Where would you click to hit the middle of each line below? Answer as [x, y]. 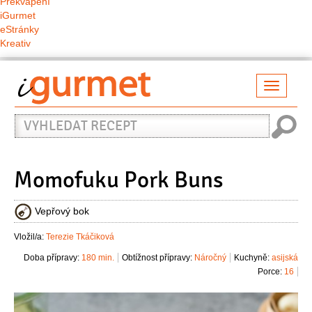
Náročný [210, 258]
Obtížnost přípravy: [157, 258]
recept [32, 127]
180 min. [98, 258]
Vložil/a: [30, 237]
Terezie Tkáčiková [80, 237]
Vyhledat [39, 114]
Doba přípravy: [52, 258]
